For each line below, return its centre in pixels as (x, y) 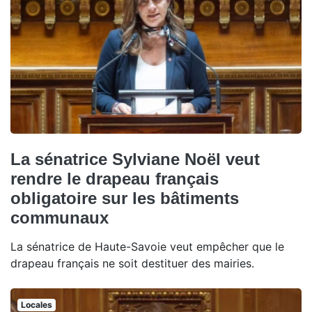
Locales (36, 304)
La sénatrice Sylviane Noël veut (135, 159)
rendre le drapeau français (115, 178)
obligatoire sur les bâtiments (125, 198)
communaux (60, 217)
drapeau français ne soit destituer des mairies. (132, 263)
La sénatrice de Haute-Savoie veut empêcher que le (147, 246)
